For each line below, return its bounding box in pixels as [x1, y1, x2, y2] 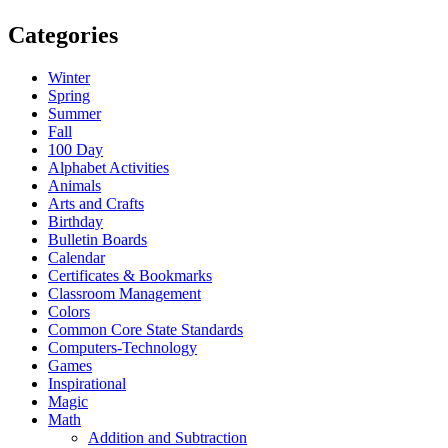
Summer [48, 105, 101, 123]
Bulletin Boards [48, 231, 147, 249]
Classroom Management [48, 285, 201, 303]
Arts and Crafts [48, 195, 144, 213]
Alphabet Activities [48, 159, 169, 177]
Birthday [48, 213, 103, 231]
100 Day [48, 141, 103, 159]
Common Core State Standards [48, 321, 243, 339]
